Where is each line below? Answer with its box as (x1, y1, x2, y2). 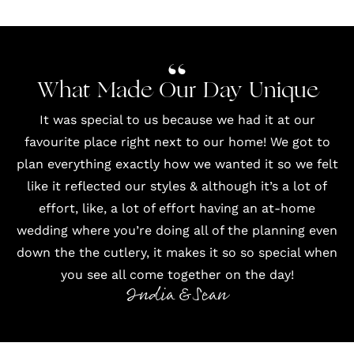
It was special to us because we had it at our (39, 112, 315, 127)
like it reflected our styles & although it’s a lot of (27, 179, 327, 194)
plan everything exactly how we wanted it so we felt (16, 156, 338, 171)
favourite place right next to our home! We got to (24, 134, 330, 149)
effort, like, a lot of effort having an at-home (39, 201, 315, 216)
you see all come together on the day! (60, 267, 294, 282)
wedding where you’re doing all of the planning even (17, 223, 337, 238)
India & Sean (126, 281, 228, 310)
